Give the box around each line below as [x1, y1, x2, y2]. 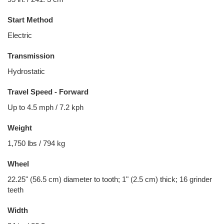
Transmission [7, 51, 54, 60]
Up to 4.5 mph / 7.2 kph [7, 103, 83, 111]
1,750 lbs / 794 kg [7, 139, 65, 147]
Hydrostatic [7, 67, 45, 75]
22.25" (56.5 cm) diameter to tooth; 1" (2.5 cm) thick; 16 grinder [7, 175, 212, 183]
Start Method [7, 15, 53, 24]
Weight [7, 123, 32, 132]
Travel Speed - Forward [7, 87, 88, 96]
